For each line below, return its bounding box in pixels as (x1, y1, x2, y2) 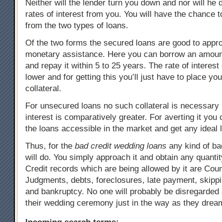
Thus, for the (25, 141, 75, 151)
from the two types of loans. (25, 20, 128, 30)
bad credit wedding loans (75, 141, 166, 151)
